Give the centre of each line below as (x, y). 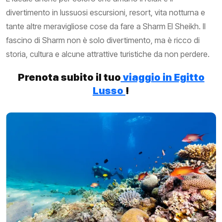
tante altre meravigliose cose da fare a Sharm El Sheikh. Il (106, 26)
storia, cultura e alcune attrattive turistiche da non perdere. (108, 54)
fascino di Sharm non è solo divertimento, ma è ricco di (103, 40)
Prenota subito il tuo (69, 77)
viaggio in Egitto (163, 77)
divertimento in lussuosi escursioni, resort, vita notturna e (106, 12)
